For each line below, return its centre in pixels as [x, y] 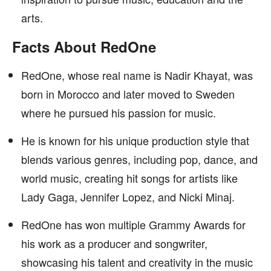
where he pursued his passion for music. [119, 113]
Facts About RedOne [84, 47]
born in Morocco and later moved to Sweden [128, 94]
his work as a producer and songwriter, [114, 243]
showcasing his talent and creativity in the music [137, 262]
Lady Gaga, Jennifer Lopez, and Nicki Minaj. [128, 197]
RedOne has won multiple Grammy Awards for [133, 224]
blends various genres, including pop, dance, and [139, 159]
